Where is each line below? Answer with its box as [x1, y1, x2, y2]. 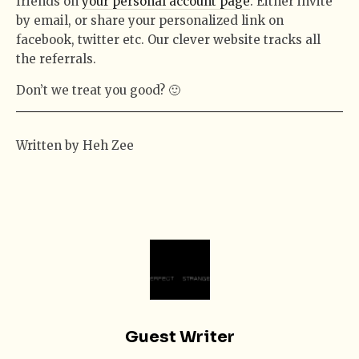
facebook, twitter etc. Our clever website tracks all [16, 31, 321, 47]
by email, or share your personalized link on [16, 12, 284, 28]
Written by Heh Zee [16, 137, 134, 153]
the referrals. [16, 50, 96, 67]
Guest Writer [124, 326, 235, 347]
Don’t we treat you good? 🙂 [16, 82, 180, 98]
